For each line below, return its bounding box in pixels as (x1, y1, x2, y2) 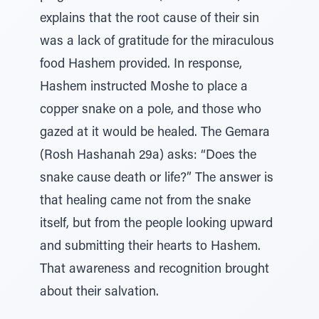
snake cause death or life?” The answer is (40, 172, 273, 185)
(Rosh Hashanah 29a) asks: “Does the (40, 150, 256, 162)
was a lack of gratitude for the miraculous (40, 36, 274, 48)
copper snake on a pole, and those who (40, 104, 261, 117)
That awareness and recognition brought (40, 263, 269, 276)
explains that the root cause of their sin (40, 13, 259, 26)
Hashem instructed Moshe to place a (40, 81, 248, 94)
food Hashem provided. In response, (40, 58, 242, 71)
